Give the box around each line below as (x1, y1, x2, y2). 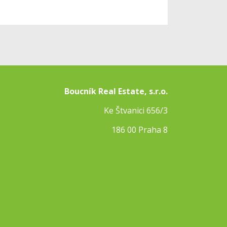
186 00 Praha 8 (111, 124, 168, 135)
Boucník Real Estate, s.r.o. (64, 85, 168, 97)
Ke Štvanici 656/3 (104, 104, 168, 116)
